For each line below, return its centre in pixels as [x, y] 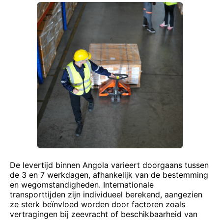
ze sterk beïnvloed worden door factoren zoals [97, 204]
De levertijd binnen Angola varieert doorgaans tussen [109, 165]
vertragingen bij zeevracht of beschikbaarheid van [104, 214]
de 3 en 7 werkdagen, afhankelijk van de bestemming [109, 175]
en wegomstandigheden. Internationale [82, 185]
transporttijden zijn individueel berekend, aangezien [106, 194]
